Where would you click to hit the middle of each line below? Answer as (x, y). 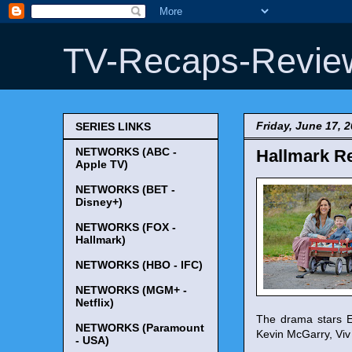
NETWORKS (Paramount (140, 328)
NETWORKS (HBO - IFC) (139, 265)
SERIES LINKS (113, 127)
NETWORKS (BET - (125, 190)
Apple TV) (102, 165)
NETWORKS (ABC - (126, 152)
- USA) (92, 341)
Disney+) (99, 202)
